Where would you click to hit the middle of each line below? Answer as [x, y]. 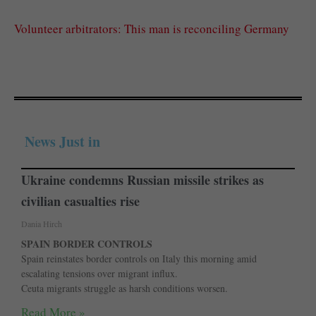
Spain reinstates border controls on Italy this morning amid [139, 259]
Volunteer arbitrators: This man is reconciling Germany [152, 29]
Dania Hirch [42, 224]
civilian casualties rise [80, 201]
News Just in [62, 142]
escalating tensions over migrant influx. [99, 274]
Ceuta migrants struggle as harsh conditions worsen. [124, 288]
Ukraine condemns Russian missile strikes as [142, 180]
